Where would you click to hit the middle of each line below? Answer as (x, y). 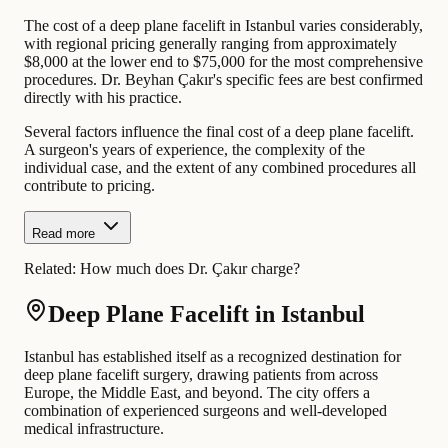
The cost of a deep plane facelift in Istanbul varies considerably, (223, 25)
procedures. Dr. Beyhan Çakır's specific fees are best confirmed (223, 79)
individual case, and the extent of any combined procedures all (220, 167)
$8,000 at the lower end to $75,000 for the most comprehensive (223, 61)
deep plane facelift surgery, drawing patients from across (201, 374)
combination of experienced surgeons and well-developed (205, 410)
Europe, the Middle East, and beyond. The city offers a (197, 392)
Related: (52, 268)
